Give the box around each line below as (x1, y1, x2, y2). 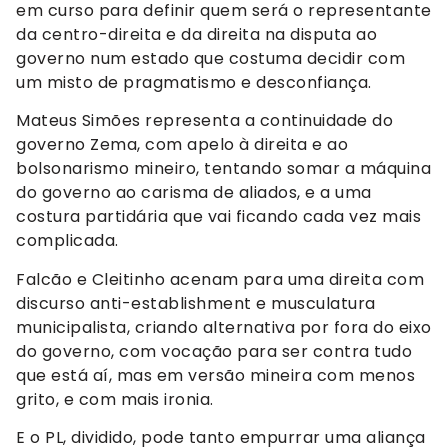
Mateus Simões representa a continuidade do (16, 109, 393, 133)
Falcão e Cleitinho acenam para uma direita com (16, 267, 424, 291)
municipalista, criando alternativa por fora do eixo (16, 315, 432, 339)
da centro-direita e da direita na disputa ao (16, 22, 377, 46)
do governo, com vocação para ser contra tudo (16, 339, 412, 363)
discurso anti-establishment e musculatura (16, 291, 376, 315)
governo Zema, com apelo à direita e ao (16, 133, 348, 157)
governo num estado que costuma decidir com (16, 46, 405, 70)
